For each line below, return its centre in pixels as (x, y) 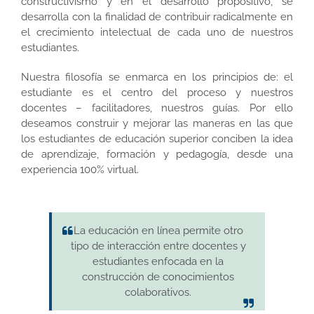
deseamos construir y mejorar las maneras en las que (157, 123)
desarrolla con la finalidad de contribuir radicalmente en (157, 16)
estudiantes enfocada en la (158, 261)
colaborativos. (158, 292)
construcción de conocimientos (158, 277)
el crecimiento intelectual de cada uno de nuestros (157, 32)
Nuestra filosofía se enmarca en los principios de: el (157, 77)
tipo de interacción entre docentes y (158, 246)
